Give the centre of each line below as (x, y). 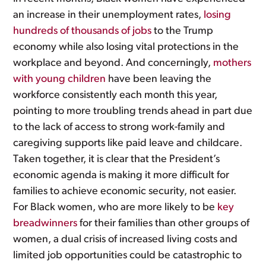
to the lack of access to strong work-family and (119, 127)
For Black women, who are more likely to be (115, 208)
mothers (232, 63)
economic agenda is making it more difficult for (121, 175)
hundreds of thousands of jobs (83, 31)
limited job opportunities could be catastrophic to (128, 256)
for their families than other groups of (164, 224)
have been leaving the (159, 79)
